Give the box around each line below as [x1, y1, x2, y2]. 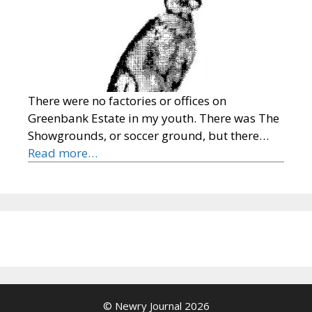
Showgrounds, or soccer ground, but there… [28, 127, 269, 143]
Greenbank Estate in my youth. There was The [28, 109, 279, 126]
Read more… [28, 144, 97, 161]
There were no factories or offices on [28, 92, 226, 109]
